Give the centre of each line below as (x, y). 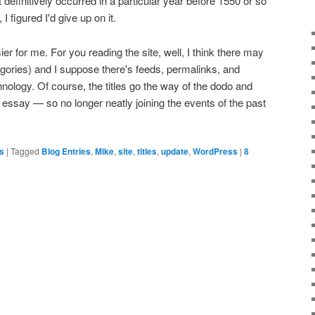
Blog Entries (66, 151)
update (175, 151)
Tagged (25, 150)
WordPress (215, 151)
